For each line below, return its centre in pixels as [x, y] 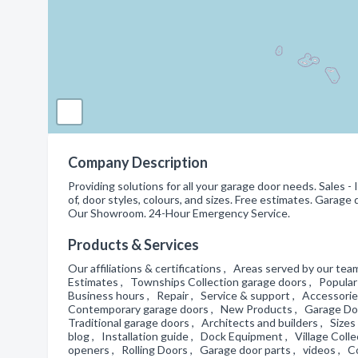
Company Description [138, 162]
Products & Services [133, 245]
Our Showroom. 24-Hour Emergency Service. [179, 213]
